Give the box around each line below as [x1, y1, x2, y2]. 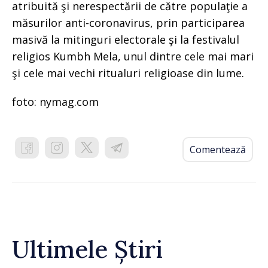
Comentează [190, 142, 246, 156]
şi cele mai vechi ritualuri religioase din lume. [12, 65, 244, 80]
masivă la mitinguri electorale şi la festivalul [12, 32, 239, 47]
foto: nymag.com [12, 94, 99, 109]
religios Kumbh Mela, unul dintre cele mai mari [12, 48, 254, 63]
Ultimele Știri [12, 233, 163, 264]
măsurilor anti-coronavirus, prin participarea [12, 15, 245, 30]
